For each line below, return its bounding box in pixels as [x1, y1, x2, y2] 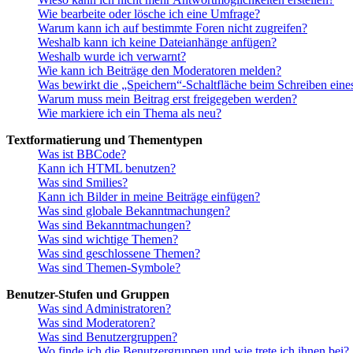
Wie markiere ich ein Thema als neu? [38, 106, 221, 121]
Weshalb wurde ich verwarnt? [38, 50, 186, 64]
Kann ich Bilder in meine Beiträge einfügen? [38, 190, 260, 204]
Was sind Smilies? [38, 176, 128, 190]
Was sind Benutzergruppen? [38, 330, 177, 344]
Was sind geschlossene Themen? [38, 247, 200, 261]
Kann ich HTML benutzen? [38, 162, 176, 176]
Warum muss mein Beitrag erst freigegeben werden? [38, 92, 297, 106]
